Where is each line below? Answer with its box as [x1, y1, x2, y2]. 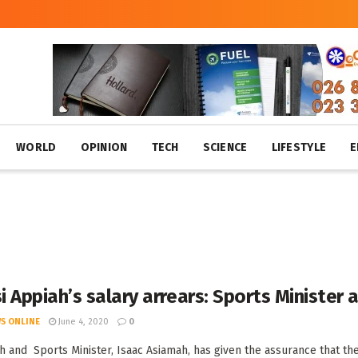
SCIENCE [202, 141, 248, 154]
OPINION [80, 141, 128, 154]
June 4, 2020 [56, 316, 109, 327]
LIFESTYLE [271, 141, 327, 154]
